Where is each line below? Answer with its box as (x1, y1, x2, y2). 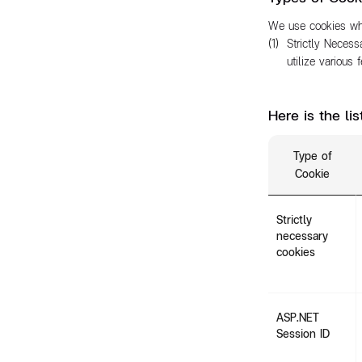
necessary (276, 228, 328, 243)
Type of (293, 148, 332, 163)
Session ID (276, 326, 330, 341)
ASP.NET (276, 309, 319, 325)
